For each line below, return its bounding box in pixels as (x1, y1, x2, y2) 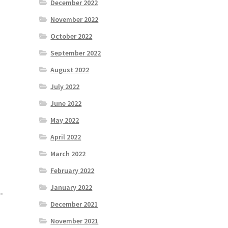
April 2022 (50, 132, 81, 142)
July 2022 (50, 82, 80, 92)
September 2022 (50, 48, 101, 58)
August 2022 (50, 65, 90, 75)
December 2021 (50, 199, 98, 209)
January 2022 (50, 183, 93, 192)
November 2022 (50, 15, 99, 24)
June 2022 (50, 99, 82, 108)
